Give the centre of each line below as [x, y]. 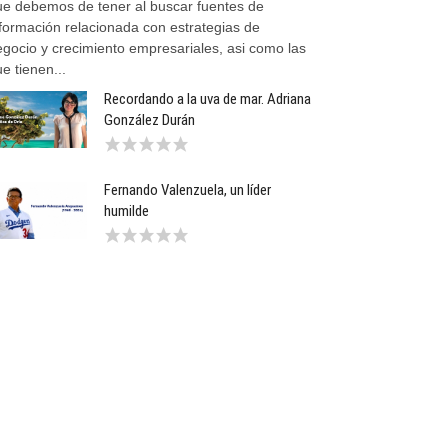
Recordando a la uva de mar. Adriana [208, 99]
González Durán [150, 120]
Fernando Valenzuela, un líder [188, 190]
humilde [127, 211]
